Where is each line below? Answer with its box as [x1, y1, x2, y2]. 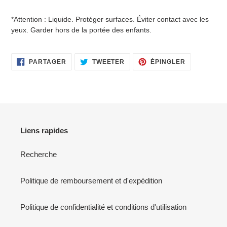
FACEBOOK [65, 68, 104, 76]
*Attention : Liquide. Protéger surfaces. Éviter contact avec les [11, 15, 209, 23]
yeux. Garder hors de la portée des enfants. [11, 25, 152, 34]
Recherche [20, 150, 57, 159]
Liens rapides [20, 126, 68, 135]
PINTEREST [185, 68, 223, 76]
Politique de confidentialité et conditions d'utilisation [20, 203, 186, 212]
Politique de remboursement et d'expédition [20, 176, 162, 185]
